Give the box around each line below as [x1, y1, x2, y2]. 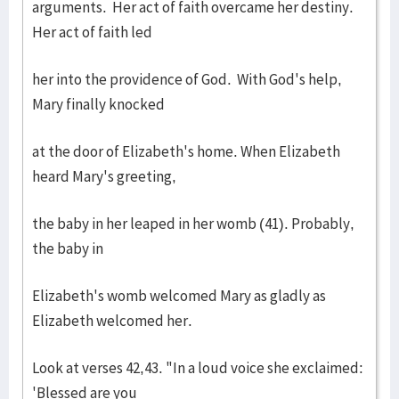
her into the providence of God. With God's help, [32, 69, 342, 89]
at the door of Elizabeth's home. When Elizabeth [32, 142, 340, 161]
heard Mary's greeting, [32, 167, 176, 186]
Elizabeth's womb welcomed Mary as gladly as [32, 286, 326, 305]
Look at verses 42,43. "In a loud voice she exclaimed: [32, 358, 363, 378]
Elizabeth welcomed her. [32, 311, 192, 330]
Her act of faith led [32, 22, 152, 42]
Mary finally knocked [32, 94, 165, 114]
